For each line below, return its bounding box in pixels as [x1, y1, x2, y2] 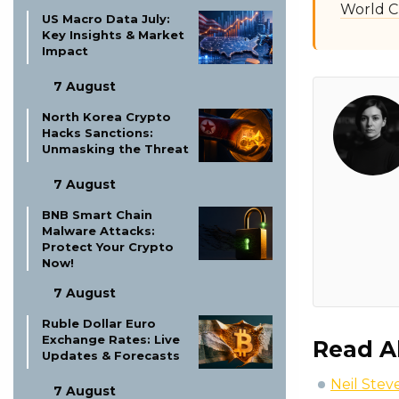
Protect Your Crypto [42, 240, 174, 254]
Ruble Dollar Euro [42, 316, 156, 330]
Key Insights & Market [42, 28, 184, 42]
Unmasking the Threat [42, 142, 189, 156]
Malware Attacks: [42, 224, 155, 238]
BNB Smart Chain [42, 208, 152, 222]
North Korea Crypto [42, 110, 171, 124]
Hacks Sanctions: [42, 126, 153, 140]
